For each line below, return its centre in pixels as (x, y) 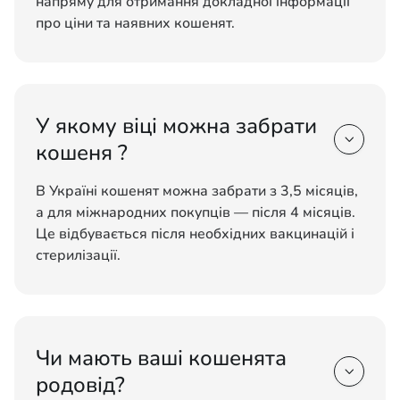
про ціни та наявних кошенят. (135, 23)
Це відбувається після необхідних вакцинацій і (195, 234)
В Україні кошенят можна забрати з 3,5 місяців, (197, 191)
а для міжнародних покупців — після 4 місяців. (196, 212)
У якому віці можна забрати (176, 126)
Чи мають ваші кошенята (161, 358)
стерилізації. (78, 255)
